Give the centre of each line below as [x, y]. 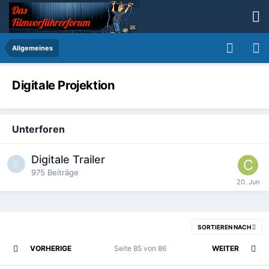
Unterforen [38, 129]
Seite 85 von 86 [142, 248]
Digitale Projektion [63, 85]
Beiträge [63, 172]
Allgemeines [32, 48]
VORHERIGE [51, 248]
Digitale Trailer [68, 159]
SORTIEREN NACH [225, 227]
